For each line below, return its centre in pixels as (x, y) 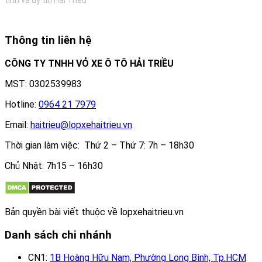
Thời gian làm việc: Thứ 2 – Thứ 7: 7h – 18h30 (99, 145)
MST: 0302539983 (43, 84)
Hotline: (22, 104)
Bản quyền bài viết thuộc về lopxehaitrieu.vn (94, 212)
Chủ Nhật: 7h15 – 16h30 (54, 166)
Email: (18, 125)
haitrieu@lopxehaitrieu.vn (81, 125)
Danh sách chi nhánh (58, 235)
